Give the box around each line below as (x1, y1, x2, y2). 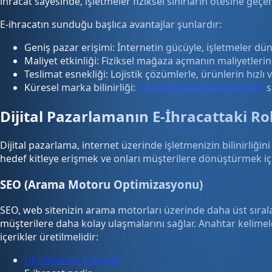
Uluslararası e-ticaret (24, 253, 120, 267)
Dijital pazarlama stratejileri (138, 81, 264, 95)
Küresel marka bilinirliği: (24, 81, 138, 95)
